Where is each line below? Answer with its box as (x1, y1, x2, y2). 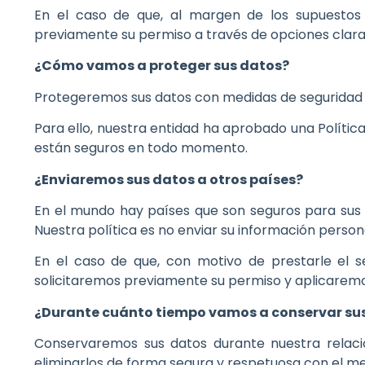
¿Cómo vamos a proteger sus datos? (34, 56, 289, 76)
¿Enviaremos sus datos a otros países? (34, 169, 303, 189)
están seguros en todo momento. (34, 139, 248, 158)
